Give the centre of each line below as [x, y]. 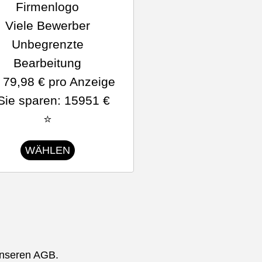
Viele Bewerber [47, 25]
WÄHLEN [47, 150]
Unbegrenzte [47, 44]
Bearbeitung [48, 63]
